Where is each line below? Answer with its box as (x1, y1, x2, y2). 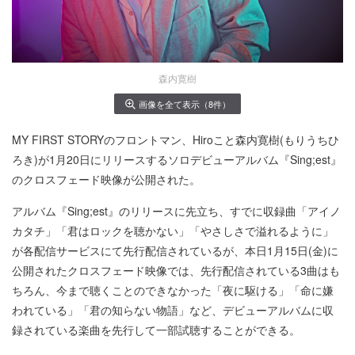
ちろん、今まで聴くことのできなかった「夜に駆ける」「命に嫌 (12, 281, 334, 298)
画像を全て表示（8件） (138, 97, 231, 110)
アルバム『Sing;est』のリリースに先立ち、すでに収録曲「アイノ (12, 202, 341, 219)
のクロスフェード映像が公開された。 (12, 170, 200, 187)
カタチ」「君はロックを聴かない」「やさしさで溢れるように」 (12, 222, 334, 239)
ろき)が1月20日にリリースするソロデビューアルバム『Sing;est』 (12, 151, 342, 167)
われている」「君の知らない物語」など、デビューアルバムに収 (12, 301, 334, 318)
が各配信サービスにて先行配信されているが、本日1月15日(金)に (12, 242, 338, 258)
